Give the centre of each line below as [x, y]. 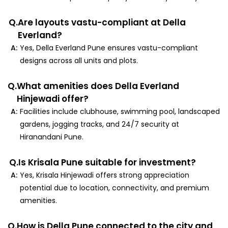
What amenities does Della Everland [98, 86]
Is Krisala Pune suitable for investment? [107, 162]
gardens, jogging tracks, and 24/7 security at [100, 124]
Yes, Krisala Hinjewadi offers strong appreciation [105, 175]
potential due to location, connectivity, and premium [115, 188]
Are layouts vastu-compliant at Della [102, 22]
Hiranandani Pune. [52, 137]
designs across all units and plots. [79, 60]
